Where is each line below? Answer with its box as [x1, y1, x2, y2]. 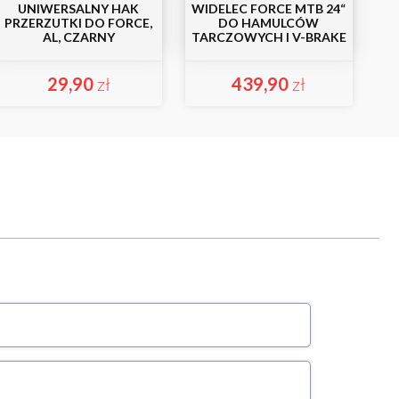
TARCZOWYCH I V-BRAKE [191, 29, 346, 45]
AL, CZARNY [42, 29, 115, 45]
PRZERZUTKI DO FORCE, [4, 15, 153, 30]
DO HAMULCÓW [218, 15, 320, 30]
